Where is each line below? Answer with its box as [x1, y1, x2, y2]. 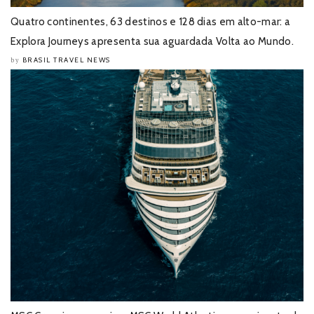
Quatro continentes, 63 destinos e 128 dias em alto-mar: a [11, 15, 291, 28]
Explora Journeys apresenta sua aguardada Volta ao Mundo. [11, 34, 294, 48]
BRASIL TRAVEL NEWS [22, 55, 111, 64]
